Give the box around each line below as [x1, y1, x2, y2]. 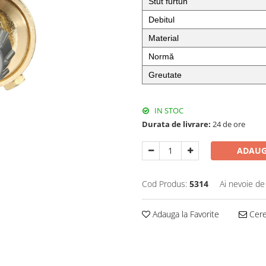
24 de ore [211, 119, 245, 130]
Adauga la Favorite [150, 208, 219, 220]
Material [148, 33, 179, 43]
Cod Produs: [142, 178, 187, 190]
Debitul [148, 15, 175, 25]
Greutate [148, 70, 182, 80]
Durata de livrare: [142, 119, 211, 130]
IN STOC [153, 105, 183, 116]
